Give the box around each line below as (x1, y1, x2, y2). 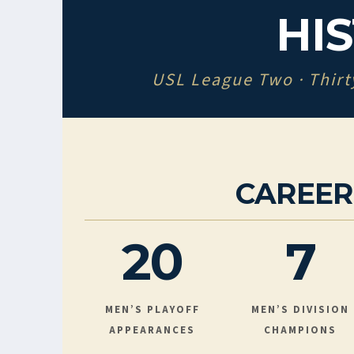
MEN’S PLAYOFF (104, 303, 200, 317)
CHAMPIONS (264, 323, 337, 337)
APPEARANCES (109, 323, 196, 337)
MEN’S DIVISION (251, 303, 350, 317)
